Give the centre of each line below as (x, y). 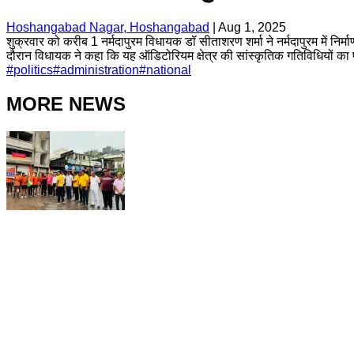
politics (33, 70)
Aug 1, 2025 (252, 27)
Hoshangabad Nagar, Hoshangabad (108, 27)
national (169, 70)
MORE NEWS (66, 104)
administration (100, 70)
